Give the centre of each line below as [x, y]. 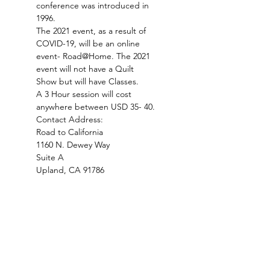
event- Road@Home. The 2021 [94, 56]
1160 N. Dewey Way [73, 145]
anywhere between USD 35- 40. [96, 107]
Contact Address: [70, 119]
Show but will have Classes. [87, 81]
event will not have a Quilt [86, 69]
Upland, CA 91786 [70, 170]
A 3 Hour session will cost [85, 94]
